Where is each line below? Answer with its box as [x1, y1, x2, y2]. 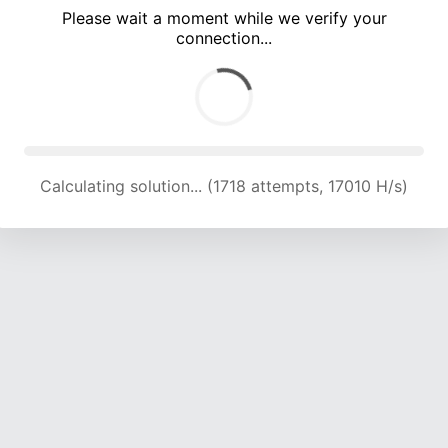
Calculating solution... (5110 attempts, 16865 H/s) [37, 176, 411, 197]
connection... [176, 28, 272, 49]
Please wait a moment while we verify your [61, 8, 387, 29]
